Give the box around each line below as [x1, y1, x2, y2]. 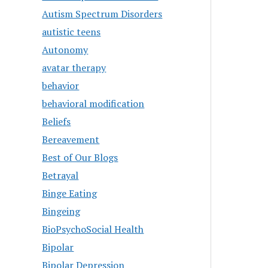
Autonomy [42, 43, 89, 56]
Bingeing [42, 205, 81, 218]
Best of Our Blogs [42, 151, 118, 164]
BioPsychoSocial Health [42, 223, 144, 236]
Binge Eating [42, 187, 98, 200]
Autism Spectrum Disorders [42, 7, 163, 20]
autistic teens [42, 25, 101, 38]
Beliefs [42, 115, 71, 128]
